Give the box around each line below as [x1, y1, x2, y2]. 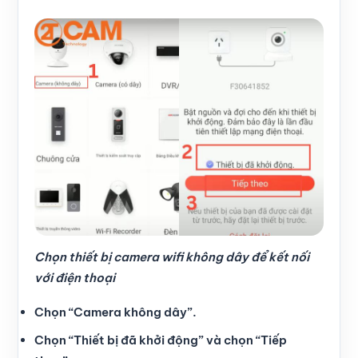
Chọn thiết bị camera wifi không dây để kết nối [34, 249, 309, 265]
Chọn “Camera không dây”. [34, 304, 197, 320]
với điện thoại [34, 269, 115, 285]
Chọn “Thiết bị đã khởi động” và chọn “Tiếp [34, 332, 287, 348]
